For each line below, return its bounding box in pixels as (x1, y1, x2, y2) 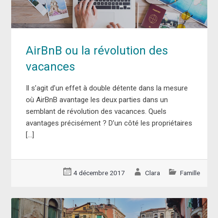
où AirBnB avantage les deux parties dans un (25, 95, 168, 104)
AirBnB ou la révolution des (25, 43, 168, 57)
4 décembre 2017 (73, 168, 126, 177)
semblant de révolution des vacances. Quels (25, 107, 166, 116)
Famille (180, 168, 200, 177)
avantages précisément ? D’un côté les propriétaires (25, 118, 192, 127)
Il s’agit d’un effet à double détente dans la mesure (25, 83, 188, 92)
